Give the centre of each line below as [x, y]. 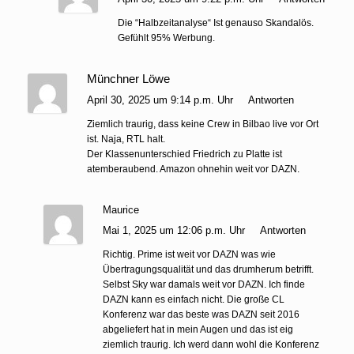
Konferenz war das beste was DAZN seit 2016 [201, 314]
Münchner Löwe [128, 78]
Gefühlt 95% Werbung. [166, 38]
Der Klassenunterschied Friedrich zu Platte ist [185, 154]
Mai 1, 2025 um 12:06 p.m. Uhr [175, 230]
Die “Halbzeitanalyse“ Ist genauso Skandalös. [216, 23]
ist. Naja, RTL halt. [126, 139]
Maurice [121, 209]
